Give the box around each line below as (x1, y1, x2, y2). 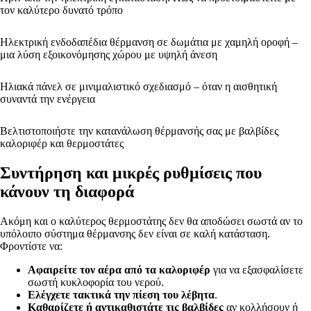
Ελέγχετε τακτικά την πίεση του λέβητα (28, 288, 215, 301)
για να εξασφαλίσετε (210, 263, 303, 276)
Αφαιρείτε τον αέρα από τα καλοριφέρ (28, 263, 210, 276)
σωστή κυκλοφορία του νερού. (28, 276, 164, 288)
